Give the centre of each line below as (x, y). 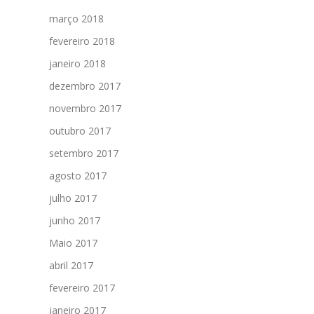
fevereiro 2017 (82, 288)
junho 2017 (75, 221)
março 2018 (76, 19)
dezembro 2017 (85, 86)
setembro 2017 (84, 153)
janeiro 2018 (77, 64)
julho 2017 (73, 198)
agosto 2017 (78, 176)
